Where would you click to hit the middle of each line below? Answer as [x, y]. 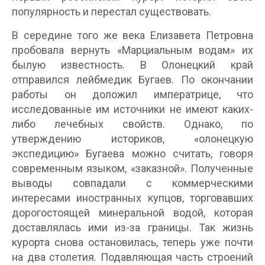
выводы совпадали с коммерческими [132, 183]
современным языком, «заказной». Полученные [132, 168]
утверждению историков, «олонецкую [132, 138]
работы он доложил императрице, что [132, 94]
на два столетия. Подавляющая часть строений [132, 257]
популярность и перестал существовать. [112, 11]
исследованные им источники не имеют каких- [132, 109]
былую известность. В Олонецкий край [132, 64]
